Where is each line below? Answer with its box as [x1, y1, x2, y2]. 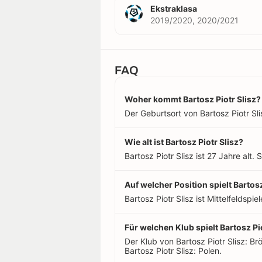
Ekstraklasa [150, 3, 197, 13]
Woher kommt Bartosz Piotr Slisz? [125, 94, 261, 104]
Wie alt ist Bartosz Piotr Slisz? [125, 136, 243, 147]
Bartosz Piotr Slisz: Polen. [125, 245, 222, 256]
